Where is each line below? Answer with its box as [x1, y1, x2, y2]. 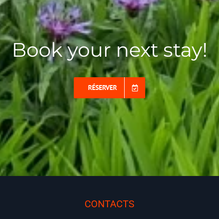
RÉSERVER [88, 83, 117, 92]
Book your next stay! [11, 38, 207, 62]
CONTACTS [85, 198, 134, 210]
